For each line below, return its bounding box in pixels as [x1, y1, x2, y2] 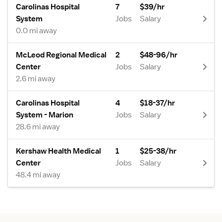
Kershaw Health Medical [16, 146, 101, 156]
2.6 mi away [16, 74, 55, 84]
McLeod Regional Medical [16, 50, 107, 60]
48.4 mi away [16, 170, 60, 180]
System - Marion [16, 110, 73, 120]
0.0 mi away [16, 26, 57, 36]
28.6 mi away [16, 122, 60, 132]
